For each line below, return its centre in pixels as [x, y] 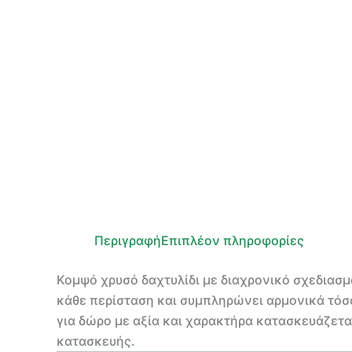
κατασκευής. [96, 341]
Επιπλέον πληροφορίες [233, 240]
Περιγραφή [128, 240]
